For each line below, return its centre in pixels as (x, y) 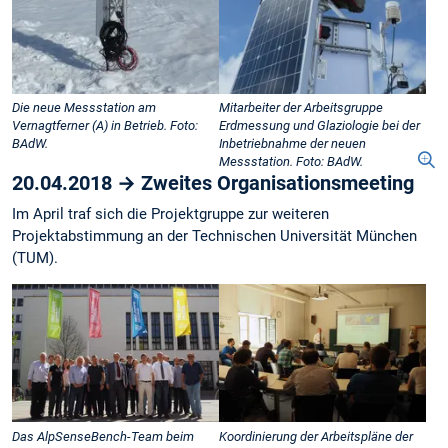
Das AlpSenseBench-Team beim (103, 437)
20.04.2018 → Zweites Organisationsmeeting (213, 182)
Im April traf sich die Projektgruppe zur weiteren (170, 213)
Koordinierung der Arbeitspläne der (316, 437)
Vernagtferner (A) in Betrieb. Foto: (105, 125)
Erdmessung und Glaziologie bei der (319, 125)
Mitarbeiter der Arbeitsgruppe (301, 107)
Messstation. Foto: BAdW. (291, 161)
